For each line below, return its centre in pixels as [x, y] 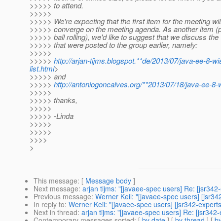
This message [55, 181]
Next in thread [55, 212]
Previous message [62, 197]
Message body [108, 181]
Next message [56, 189]
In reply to [49, 204]
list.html [42, 69]
